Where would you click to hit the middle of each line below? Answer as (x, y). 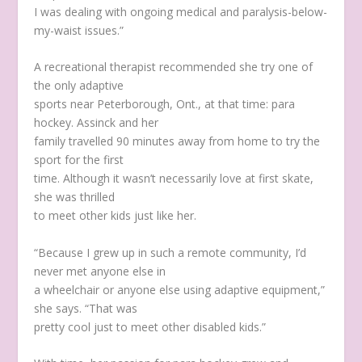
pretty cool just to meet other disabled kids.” (150, 326)
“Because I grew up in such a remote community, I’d (170, 252)
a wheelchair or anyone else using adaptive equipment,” (180, 289)
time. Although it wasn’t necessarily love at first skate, (174, 179)
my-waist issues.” (79, 30)
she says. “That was (86, 308)
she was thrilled (75, 197)
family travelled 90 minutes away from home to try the (177, 141)
